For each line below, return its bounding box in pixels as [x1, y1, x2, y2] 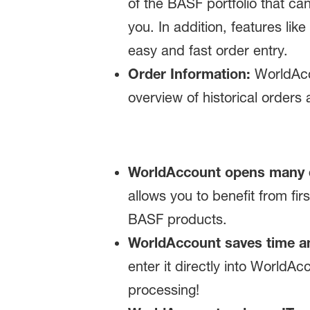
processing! [127, 282, 199, 299]
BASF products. [127, 211, 227, 228]
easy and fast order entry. [127, 42, 288, 60]
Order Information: [127, 66, 250, 82]
